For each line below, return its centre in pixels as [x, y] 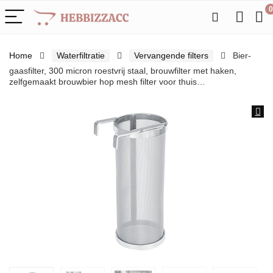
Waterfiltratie [81, 55]
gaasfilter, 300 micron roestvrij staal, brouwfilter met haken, [123, 71]
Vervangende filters [171, 55]
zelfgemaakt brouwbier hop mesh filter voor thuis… [107, 82]
